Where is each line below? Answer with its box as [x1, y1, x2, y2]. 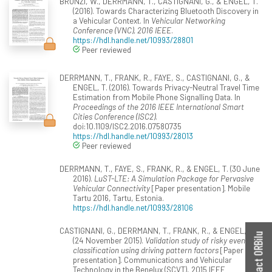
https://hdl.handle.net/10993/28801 [73, 34, 193, 45]
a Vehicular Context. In [73, 15, 151, 25]
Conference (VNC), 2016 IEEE [73, 24, 171, 35]
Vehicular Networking [151, 15, 225, 25]
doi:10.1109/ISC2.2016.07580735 [73, 120, 182, 131]
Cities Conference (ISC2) [73, 110, 155, 121]
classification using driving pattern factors [73, 244, 219, 255]
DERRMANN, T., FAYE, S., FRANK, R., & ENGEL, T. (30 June [59, 163, 260, 174]
